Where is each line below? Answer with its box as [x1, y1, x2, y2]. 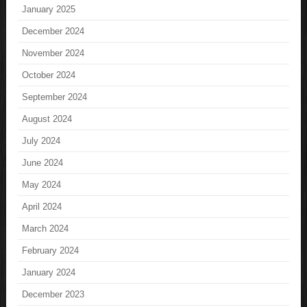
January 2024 [22, 267, 76, 278]
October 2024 [22, 70, 76, 81]
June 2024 [22, 158, 64, 169]
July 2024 [22, 136, 61, 147]
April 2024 [22, 201, 62, 212]
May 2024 [22, 180, 62, 191]
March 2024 [22, 223, 69, 234]
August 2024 [22, 114, 73, 125]
